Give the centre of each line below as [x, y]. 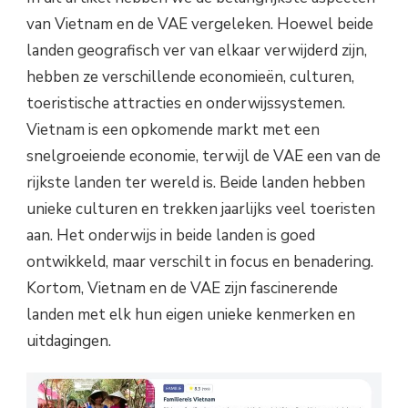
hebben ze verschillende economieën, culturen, [190, 76]
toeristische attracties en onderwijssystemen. [186, 103]
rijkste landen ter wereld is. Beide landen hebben [196, 182]
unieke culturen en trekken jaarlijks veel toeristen [201, 209]
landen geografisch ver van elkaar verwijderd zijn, [197, 50]
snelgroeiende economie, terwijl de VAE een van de [204, 156]
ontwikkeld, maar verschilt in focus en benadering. [200, 261]
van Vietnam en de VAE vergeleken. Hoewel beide [200, 24]
